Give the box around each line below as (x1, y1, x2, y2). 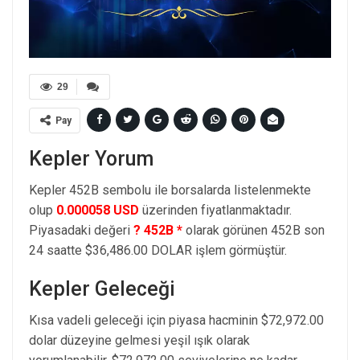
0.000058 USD (56, 202, 139, 218)
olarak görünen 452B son (182, 222, 325, 238)
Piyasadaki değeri (29, 222, 133, 238)
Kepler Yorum (29, 146, 153, 170)
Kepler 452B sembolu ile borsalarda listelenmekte (29, 182, 311, 198)
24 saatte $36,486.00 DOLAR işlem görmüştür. (29, 242, 287, 258)
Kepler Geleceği (29, 276, 175, 301)
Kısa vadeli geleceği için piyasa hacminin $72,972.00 (29, 312, 324, 328)
